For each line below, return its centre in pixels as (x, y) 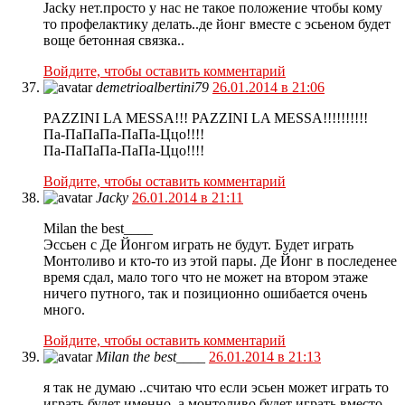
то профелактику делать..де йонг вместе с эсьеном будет (217, 24)
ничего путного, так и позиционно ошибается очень (205, 294)
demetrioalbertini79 (152, 88)
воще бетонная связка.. (114, 41)
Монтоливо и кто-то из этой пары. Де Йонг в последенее (220, 261)
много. (64, 310)
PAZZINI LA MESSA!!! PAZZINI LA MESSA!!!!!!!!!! (206, 118)
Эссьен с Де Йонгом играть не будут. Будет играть (198, 245)
